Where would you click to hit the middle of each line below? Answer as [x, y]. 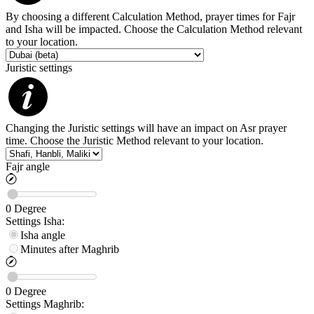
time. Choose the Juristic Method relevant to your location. [135, 141]
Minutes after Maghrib [70, 250]
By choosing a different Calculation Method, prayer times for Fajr [150, 17]
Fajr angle [28, 167]
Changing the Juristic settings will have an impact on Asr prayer [146, 128]
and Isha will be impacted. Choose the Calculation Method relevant [154, 29]
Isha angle [43, 235]
